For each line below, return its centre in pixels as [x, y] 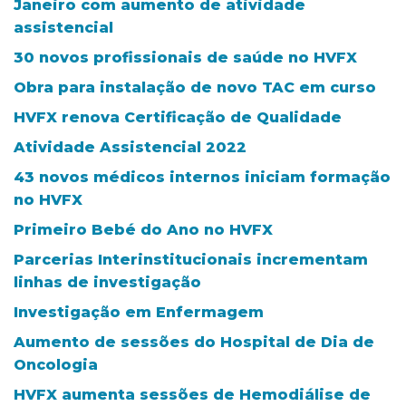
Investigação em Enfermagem [139, 312]
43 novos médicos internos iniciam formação [202, 177]
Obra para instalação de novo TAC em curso [195, 87]
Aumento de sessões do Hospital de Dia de [194, 342]
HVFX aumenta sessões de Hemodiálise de [192, 394]
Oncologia [56, 364]
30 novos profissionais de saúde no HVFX [185, 57]
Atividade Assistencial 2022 [130, 147]
